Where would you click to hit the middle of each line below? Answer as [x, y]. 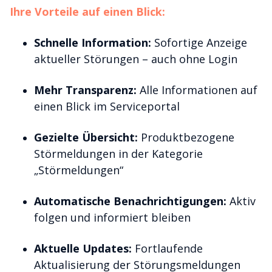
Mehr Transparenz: [85, 90]
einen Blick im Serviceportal [107, 106]
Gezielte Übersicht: [86, 137]
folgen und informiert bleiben [112, 217]
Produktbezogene [186, 137]
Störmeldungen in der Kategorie [118, 154]
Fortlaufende [167, 248]
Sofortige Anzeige [199, 42]
